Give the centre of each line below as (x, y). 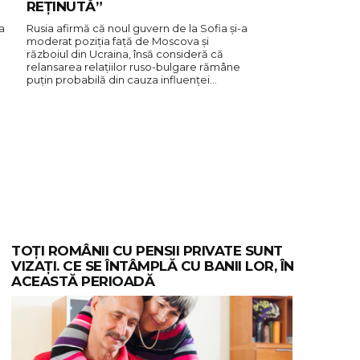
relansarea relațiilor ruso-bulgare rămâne (133, 66)
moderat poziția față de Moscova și (117, 41)
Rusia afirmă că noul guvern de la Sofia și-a (137, 28)
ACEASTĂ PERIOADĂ (83, 281)
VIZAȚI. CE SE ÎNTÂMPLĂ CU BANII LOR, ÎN (153, 266)
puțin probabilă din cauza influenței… (121, 79)
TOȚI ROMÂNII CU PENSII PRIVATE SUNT (147, 250)
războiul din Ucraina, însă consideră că (125, 53)
